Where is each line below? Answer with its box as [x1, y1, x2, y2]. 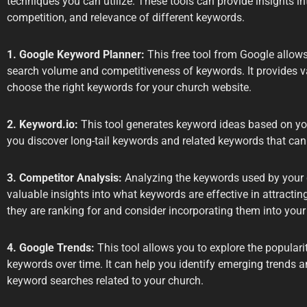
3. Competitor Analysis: [7, 171, 122, 185]
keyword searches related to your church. [7, 274, 204, 288]
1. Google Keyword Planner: [7, 48, 145, 62]
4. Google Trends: [7, 241, 95, 255]
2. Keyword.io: [7, 118, 78, 132]
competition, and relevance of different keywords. [7, 11, 245, 25]
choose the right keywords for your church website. [7, 81, 251, 95]
